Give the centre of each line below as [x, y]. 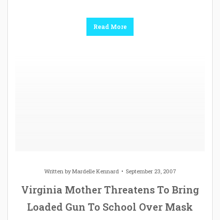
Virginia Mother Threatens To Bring [110, 189]
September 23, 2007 [151, 171]
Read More [110, 26]
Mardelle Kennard [95, 171]
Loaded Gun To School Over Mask [110, 206]
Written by [58, 171]
